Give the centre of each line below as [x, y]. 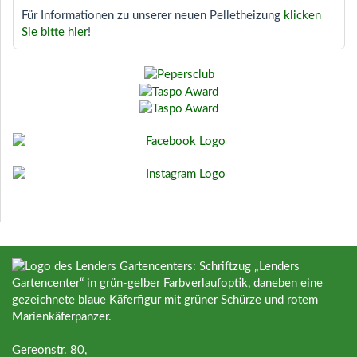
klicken [302, 16]
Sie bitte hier [55, 33]
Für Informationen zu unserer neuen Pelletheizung [153, 16]
